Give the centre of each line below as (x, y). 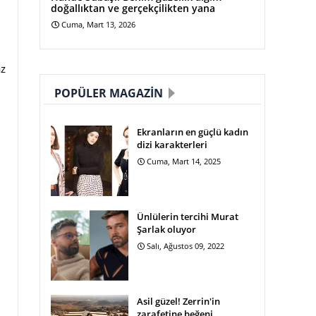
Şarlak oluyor (166, 229)
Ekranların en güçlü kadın (193, 132)
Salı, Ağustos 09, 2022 (186, 246)
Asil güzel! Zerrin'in (178, 301)
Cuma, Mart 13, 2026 (98, 24)
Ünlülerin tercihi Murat (188, 217)
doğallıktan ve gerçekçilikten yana (133, 8)
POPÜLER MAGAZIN (109, 93)
